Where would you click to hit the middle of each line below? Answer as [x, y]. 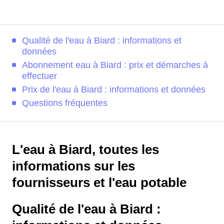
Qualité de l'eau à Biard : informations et [102, 40]
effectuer [39, 76]
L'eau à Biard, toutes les [85, 149]
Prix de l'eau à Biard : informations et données [114, 89]
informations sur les [73, 166]
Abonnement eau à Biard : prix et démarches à [115, 65]
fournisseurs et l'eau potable [99, 182]
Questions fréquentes [65, 103]
